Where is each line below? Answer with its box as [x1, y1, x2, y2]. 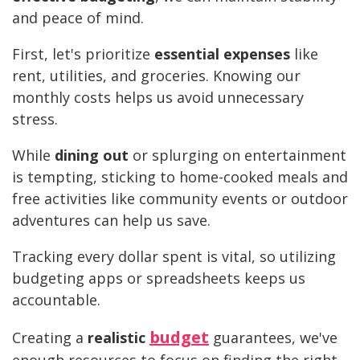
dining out [55, 145, 129, 166]
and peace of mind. [12, 8, 144, 28]
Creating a [12, 328, 88, 348]
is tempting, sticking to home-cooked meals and [12, 167, 348, 187]
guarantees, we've [209, 328, 337, 348]
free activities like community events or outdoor [12, 189, 348, 209]
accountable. [12, 290, 100, 310]
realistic [88, 328, 149, 348]
